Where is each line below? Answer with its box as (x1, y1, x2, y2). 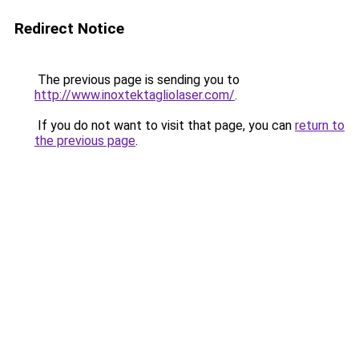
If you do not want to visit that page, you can (34, 118, 295, 133)
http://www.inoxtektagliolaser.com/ (34, 87, 235, 103)
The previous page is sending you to (34, 72, 240, 87)
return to (295, 118, 345, 133)
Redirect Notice (14, 19, 124, 38)
